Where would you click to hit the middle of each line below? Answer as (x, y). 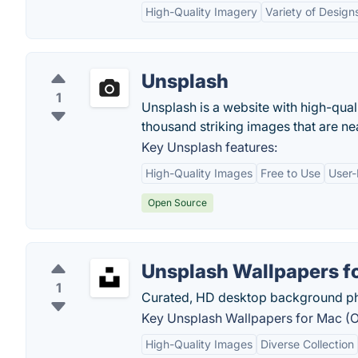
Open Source (177, 203)
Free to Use (290, 173)
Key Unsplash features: (209, 147)
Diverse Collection (307, 344)
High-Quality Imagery (201, 12)
